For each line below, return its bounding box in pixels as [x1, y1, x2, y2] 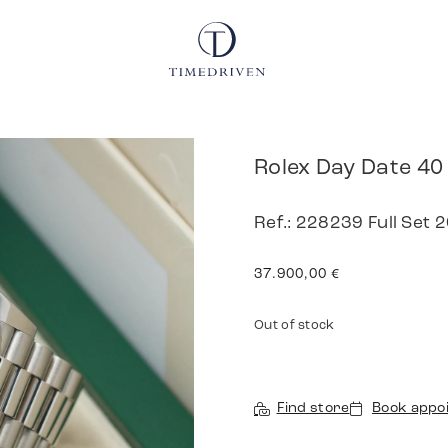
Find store [276, 401, 350, 417]
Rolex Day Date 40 [254, 157, 444, 179]
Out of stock [254, 318, 335, 332]
